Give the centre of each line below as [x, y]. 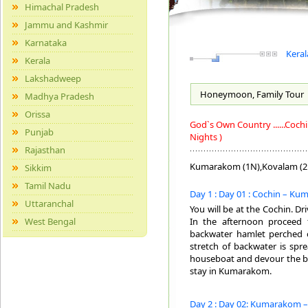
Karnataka [46, 43]
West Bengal [50, 221]
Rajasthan [45, 150]
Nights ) [206, 137]
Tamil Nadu [48, 186]
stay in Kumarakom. [231, 271]
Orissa [37, 114]
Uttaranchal [49, 203]
